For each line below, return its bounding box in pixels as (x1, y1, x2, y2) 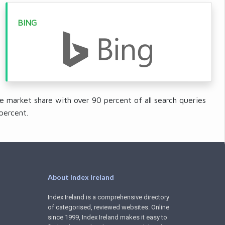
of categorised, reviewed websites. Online (47, 203, 169, 211)
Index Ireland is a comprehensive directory (47, 193, 169, 201)
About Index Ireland (47, 173, 114, 181)
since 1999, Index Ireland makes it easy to (47, 213, 167, 221)
